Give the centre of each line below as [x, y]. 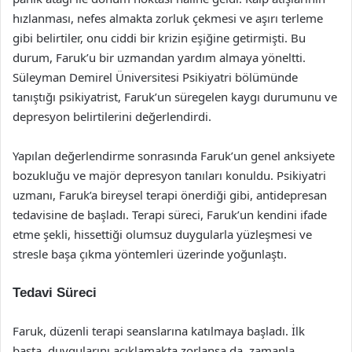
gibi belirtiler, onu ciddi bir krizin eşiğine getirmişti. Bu [159, 37]
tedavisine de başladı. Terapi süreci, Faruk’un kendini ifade [170, 214]
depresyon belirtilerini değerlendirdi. [112, 116]
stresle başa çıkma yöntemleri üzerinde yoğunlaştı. [150, 253]
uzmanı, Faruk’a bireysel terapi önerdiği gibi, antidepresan [170, 194]
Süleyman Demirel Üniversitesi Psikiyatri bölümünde [155, 77]
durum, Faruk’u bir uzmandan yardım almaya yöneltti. [159, 57]
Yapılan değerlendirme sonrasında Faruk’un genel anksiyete [174, 155]
